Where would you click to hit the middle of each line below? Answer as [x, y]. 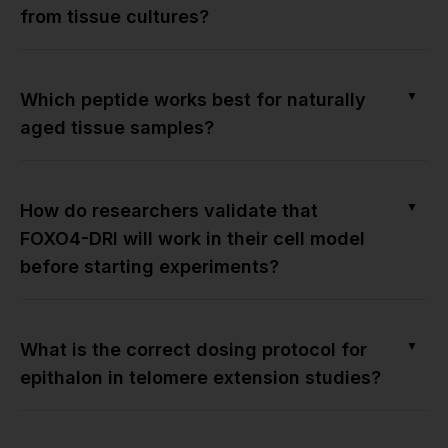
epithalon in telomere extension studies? [200, 377]
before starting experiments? [149, 266]
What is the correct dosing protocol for [193, 349]
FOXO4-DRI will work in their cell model [192, 238]
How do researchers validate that [169, 210]
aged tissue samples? [117, 127]
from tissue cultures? [114, 16]
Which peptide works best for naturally [193, 99]
